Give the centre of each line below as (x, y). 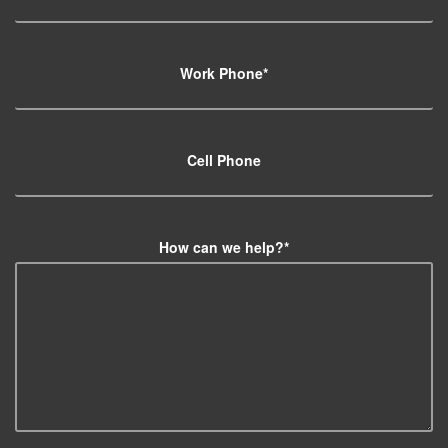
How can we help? (221, 247)
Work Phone (221, 73)
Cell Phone (223, 160)
